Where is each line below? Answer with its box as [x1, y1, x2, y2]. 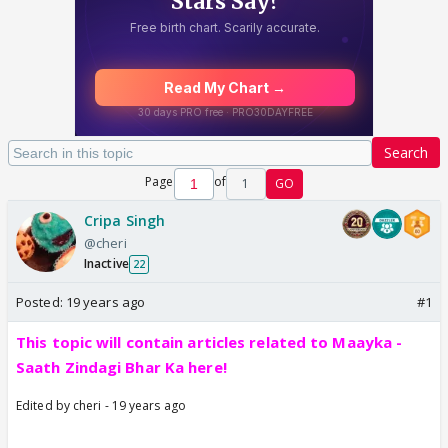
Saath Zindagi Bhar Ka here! [16, 357, 227, 377]
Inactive [84, 255, 129, 272]
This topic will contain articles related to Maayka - [16, 332, 403, 352]
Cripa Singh [84, 211, 166, 230]
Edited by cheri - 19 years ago [16, 397, 186, 414]
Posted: [16, 293, 66, 311]
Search [384, 143, 428, 162]
